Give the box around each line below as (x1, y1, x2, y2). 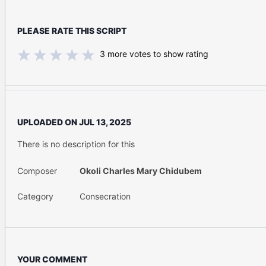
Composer (17, 166, 57, 176)
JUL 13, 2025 (79, 117, 131, 128)
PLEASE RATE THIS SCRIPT (17, 26, 126, 36)
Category (17, 191, 53, 202)
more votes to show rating (105, 49, 208, 59)
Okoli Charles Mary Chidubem (80, 166, 202, 176)
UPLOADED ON (17, 117, 79, 128)
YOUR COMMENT (17, 254, 87, 265)
